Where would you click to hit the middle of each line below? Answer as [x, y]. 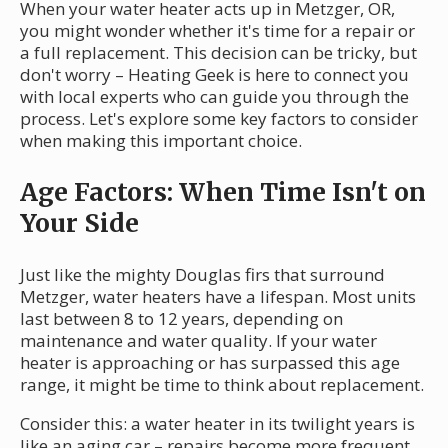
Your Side [79, 223]
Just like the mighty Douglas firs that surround [202, 275]
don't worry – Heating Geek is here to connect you [214, 75]
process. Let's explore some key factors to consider [219, 119]
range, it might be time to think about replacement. [222, 385]
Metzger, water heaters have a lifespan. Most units [218, 297]
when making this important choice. [161, 141]
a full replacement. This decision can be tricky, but [218, 53]
